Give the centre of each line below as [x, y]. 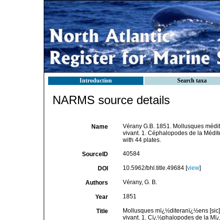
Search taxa [192, 81]
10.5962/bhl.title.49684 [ [155, 168]
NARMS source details [111, 100]
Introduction [96, 81]
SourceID [95, 154]
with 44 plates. [142, 140]
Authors [96, 183]
